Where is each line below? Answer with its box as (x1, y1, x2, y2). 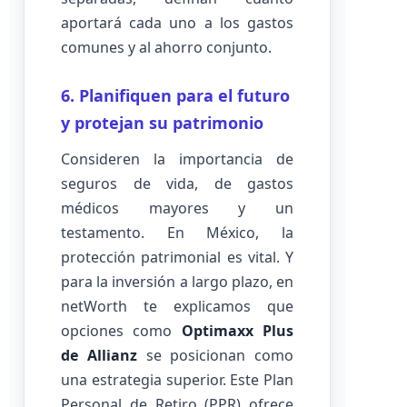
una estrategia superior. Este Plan (61, 370, 293, 390)
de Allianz (61, 345, 137, 365)
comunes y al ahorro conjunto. (61, 37, 272, 57)
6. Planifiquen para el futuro (61, 84, 290, 106)
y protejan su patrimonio (61, 112, 263, 134)
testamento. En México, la (61, 223, 293, 243)
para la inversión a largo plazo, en (61, 272, 293, 292)
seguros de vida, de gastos (61, 174, 293, 194)
